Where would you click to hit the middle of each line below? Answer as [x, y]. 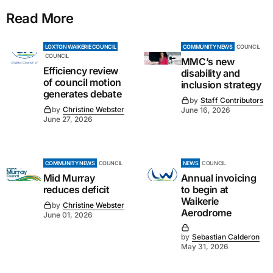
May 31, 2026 [204, 246]
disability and [211, 73]
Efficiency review [81, 71]
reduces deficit [76, 190]
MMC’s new [207, 62]
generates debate [82, 94]
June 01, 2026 [68, 215]
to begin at [205, 190]
